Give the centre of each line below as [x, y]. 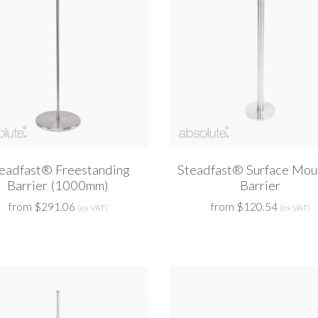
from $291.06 [42, 207]
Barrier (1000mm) [58, 186]
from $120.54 [244, 207]
